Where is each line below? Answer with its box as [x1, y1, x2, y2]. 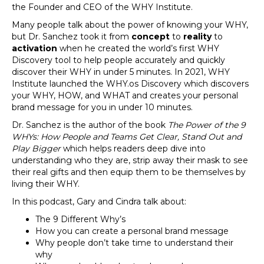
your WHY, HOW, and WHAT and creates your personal [12, 90, 238, 101]
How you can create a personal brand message [35, 226, 231, 237]
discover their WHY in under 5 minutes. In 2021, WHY [12, 67, 230, 78]
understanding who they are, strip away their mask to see [12, 155, 248, 166]
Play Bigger [12, 143, 63, 154]
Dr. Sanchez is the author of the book [12, 120, 166, 131]
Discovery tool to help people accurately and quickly [12, 55, 225, 66]
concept [131, 31, 170, 42]
